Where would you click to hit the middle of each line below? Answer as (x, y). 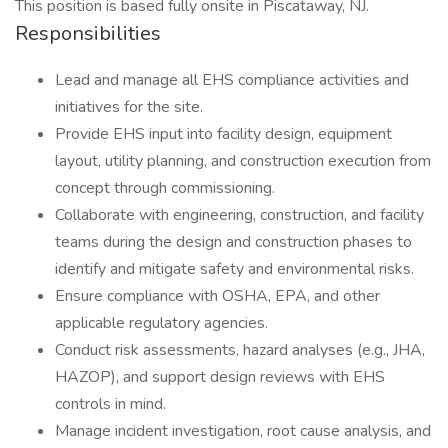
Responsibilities (88, 33)
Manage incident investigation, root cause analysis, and (243, 431)
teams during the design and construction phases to (233, 242)
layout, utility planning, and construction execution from (243, 161)
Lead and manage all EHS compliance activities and (232, 80)
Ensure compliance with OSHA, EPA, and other (217, 296)
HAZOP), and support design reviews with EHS (220, 377)
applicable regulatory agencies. (161, 323)
